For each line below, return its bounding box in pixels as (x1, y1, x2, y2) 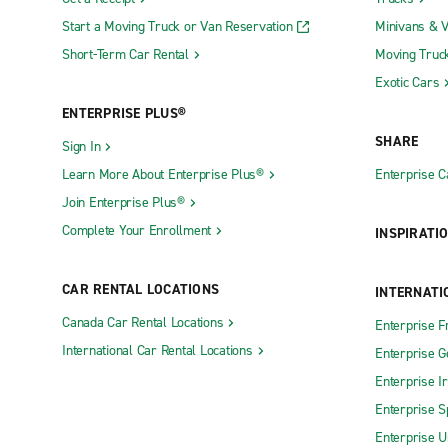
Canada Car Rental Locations (62, 312, 224, 332)
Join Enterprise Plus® (62, 192, 185, 212)
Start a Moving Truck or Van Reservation (62, 16, 293, 36)
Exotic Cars (375, 72, 440, 92)
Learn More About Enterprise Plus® (62, 164, 264, 184)
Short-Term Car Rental (62, 44, 189, 64)
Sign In (62, 136, 101, 156)
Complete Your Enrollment (62, 220, 211, 240)
